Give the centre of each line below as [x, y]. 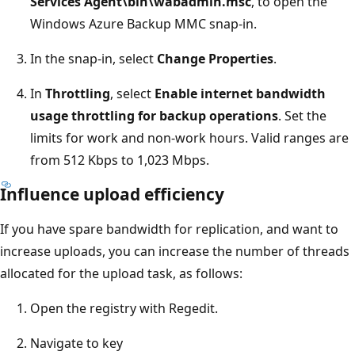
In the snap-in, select [94, 58]
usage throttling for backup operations [154, 115]
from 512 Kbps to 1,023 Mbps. [120, 160]
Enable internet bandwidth [240, 93]
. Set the [302, 115]
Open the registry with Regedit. [124, 308]
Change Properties [215, 58]
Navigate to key [76, 343]
